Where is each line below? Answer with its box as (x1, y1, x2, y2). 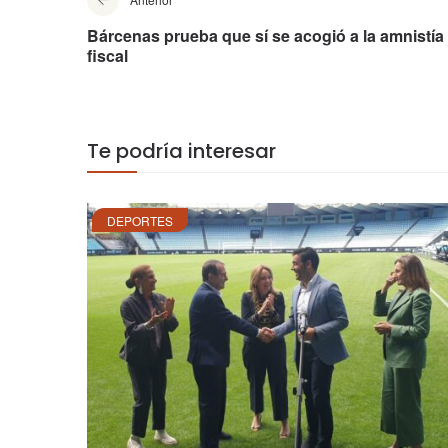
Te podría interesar (87, 137, 276, 166)
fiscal (87, 44, 128, 68)
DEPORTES (107, 212, 173, 230)
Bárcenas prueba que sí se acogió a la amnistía (87, 24, 444, 48)
